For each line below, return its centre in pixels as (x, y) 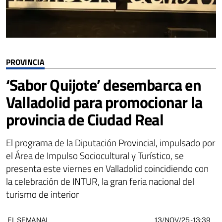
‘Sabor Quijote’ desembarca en (104, 84)
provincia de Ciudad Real (85, 119)
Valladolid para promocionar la (104, 102)
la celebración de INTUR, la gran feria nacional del (100, 181)
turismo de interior (42, 194)
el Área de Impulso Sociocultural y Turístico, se (95, 155)
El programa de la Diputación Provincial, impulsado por (111, 142)
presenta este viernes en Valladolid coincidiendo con (107, 168)
